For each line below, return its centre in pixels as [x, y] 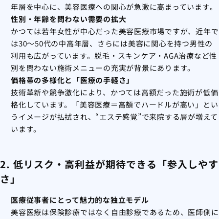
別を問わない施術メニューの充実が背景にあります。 [103, 68]
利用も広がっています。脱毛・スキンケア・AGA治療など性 [114, 56]
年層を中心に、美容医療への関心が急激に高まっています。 [114, 7]
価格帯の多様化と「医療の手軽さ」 [72, 80]
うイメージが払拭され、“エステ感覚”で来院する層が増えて [114, 117]
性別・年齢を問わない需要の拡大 [69, 19]
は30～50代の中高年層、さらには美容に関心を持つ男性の [112, 44]
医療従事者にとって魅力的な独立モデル [80, 200]
